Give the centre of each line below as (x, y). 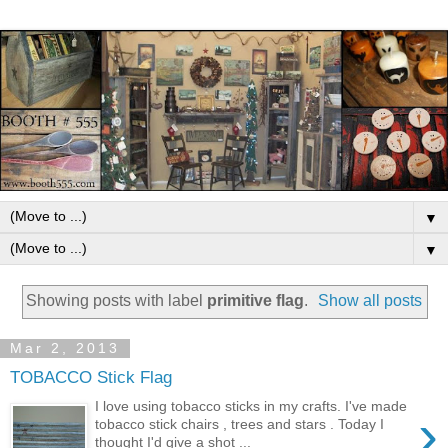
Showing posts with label (116, 300)
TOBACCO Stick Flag (91, 377)
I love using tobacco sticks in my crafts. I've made (251, 405)
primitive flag (255, 300)
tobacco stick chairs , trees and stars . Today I (240, 423)
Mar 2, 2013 (65, 348)
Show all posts (370, 300)
